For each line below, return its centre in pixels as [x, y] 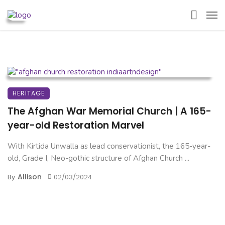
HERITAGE [29, 93]
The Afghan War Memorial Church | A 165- [109, 111]
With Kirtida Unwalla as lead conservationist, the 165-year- [109, 146]
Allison [30, 177]
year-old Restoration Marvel [76, 125]
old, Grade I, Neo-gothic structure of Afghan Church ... [98, 158]
